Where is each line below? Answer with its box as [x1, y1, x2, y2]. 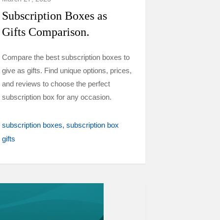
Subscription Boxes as [2, 9, 107, 22]
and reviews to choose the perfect [2, 80, 110, 88]
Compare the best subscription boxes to [2, 53, 130, 61]
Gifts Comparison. [2, 26, 89, 38]
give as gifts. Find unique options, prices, [2, 66, 132, 75]
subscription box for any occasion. [2, 93, 111, 101]
